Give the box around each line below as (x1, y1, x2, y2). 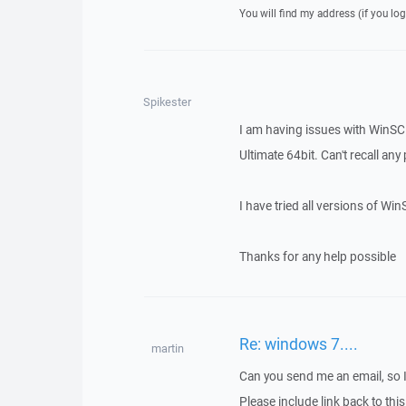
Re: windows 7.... (238, 332, 358, 354)
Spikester (143, 94, 192, 110)
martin (150, 341, 184, 356)
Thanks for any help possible (238, 248, 396, 265)
